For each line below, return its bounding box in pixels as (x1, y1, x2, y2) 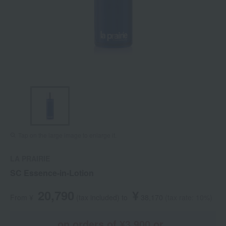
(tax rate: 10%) (165, 192, 212, 203)
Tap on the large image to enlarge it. (18, 131, 117, 140)
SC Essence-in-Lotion (10, 167, 94, 179)
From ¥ (10, 192, 33, 203)
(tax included (76, 192, 117, 203)
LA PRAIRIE (10, 153, 50, 164)
